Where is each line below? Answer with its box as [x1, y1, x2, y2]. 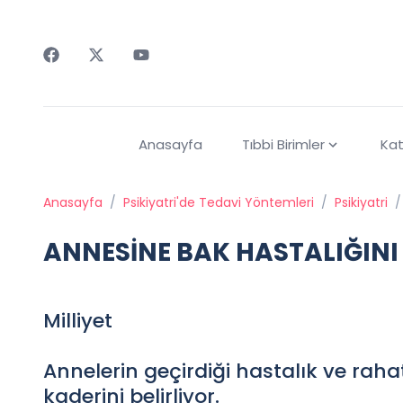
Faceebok [42, 62, 113, 83]
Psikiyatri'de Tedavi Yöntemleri [123, 193, 314, 212]
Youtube [132, 62, 191, 83]
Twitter [87, 62, 139, 83]
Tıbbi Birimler [241, 135, 325, 155]
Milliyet [43, 307, 112, 336]
